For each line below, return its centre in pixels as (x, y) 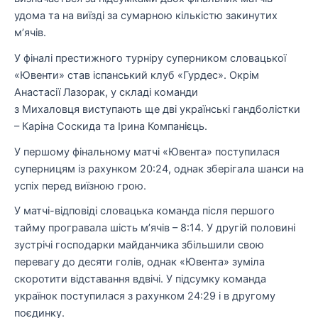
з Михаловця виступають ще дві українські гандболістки (157, 110)
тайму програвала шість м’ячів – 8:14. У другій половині (155, 228)
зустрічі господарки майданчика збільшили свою (139, 245)
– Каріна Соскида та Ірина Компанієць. (111, 127)
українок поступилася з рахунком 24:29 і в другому (145, 296)
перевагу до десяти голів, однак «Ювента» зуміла (139, 262)
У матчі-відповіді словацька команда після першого (144, 211)
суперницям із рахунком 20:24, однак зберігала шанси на (159, 169)
